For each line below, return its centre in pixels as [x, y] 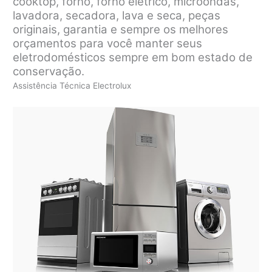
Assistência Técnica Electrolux [72, 85]
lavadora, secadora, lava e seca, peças [117, 15]
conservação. [49, 71]
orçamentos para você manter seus [108, 43]
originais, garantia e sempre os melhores [121, 29]
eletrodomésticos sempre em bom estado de [133, 57]
